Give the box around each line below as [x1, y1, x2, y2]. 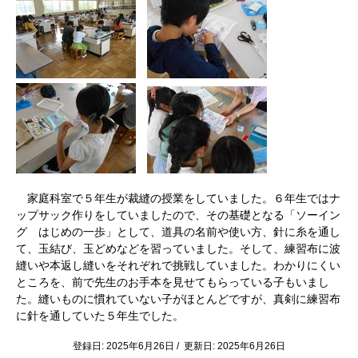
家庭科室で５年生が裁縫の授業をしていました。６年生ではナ [16, 192, 340, 205]
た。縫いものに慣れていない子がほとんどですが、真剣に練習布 [16, 292, 340, 305]
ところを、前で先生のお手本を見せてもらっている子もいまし [16, 276, 329, 288]
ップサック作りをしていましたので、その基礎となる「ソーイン [16, 209, 340, 221]
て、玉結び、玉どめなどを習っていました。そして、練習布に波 [16, 242, 340, 255]
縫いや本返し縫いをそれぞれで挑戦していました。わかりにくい [16, 259, 340, 272]
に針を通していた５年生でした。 [16, 309, 184, 322]
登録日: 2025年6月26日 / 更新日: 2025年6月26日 [73, 340, 285, 352]
